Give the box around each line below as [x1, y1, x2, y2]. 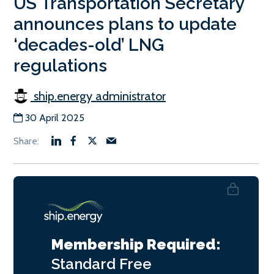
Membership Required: [51, 235, 221, 254]
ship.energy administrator [31, 89, 166, 104]
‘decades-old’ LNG [13, 35, 164, 56]
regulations [13, 56, 107, 76]
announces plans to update [13, 14, 237, 35]
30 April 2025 [25, 112, 84, 124]
